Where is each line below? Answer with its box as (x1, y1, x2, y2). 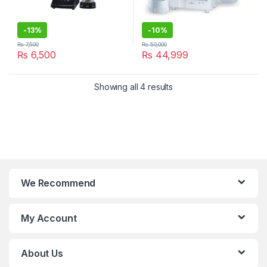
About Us (21, 247, 63, 259)
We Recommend (21, 176, 96, 189)
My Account (21, 212, 77, 224)
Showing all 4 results (94, 81, 173, 92)
